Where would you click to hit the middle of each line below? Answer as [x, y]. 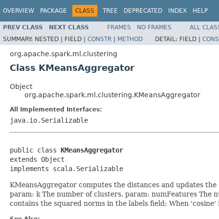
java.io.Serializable [49, 120]
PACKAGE [54, 11]
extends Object [37, 159]
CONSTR [99, 39]
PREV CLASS [23, 27]
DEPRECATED [143, 11]
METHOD [130, 39]
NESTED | [50, 39]
